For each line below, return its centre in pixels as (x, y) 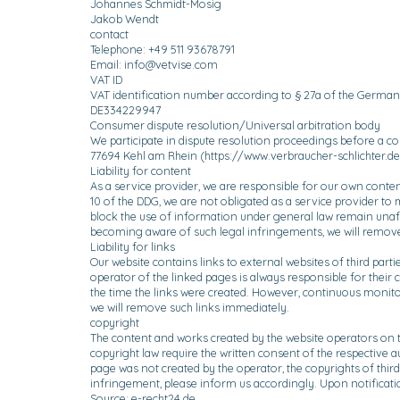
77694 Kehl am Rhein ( (147, 155)
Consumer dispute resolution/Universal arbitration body (235, 125)
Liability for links (132, 246)
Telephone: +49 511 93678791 (162, 49)
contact (109, 33)
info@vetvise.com (171, 64)
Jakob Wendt (124, 18)
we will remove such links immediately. (189, 307)
